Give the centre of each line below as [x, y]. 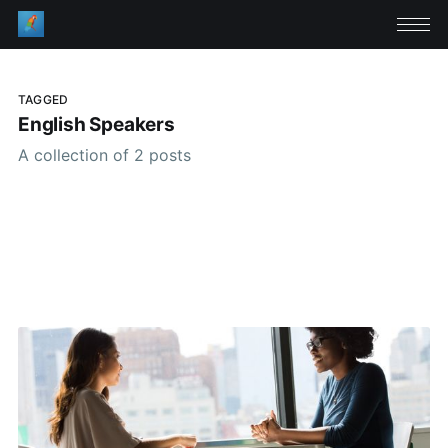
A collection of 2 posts [104, 154]
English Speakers [96, 125]
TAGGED [43, 99]
